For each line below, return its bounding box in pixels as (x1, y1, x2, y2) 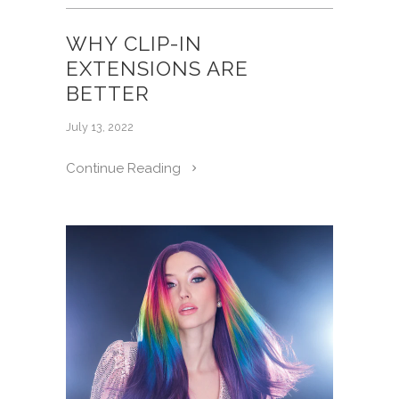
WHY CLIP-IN (66, 31, 202, 55)
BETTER (66, 81, 150, 105)
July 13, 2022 (66, 119, 134, 134)
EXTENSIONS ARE (66, 56, 248, 80)
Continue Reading (66, 159, 184, 176)
